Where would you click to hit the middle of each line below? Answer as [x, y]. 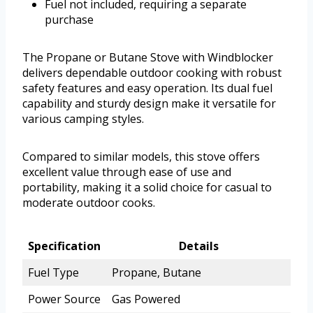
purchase [69, 19]
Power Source [64, 299]
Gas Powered [146, 299]
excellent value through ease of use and [127, 172]
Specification [64, 246]
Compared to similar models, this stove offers [141, 156]
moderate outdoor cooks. [89, 202]
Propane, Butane [156, 272]
